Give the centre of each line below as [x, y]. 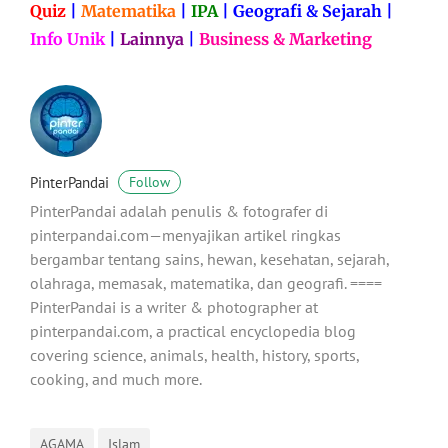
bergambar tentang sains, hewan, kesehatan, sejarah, [209, 259]
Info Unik [67, 39]
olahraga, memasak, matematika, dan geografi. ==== [206, 283]
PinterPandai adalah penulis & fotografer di [179, 211]
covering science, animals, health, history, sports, [194, 355]
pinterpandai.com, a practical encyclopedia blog [193, 331]
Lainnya [152, 39]
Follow [149, 182]
